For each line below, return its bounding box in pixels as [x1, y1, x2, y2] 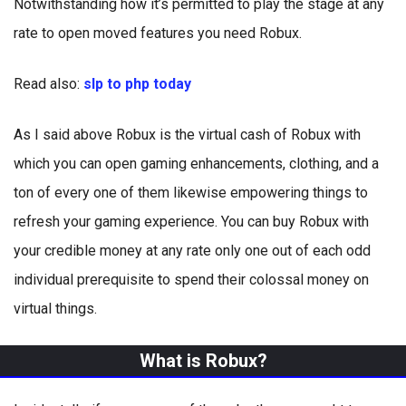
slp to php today [83, 75, 191, 92]
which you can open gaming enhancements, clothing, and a [14, 155, 379, 172]
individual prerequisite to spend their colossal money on [14, 271, 369, 288]
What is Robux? [139, 350, 267, 372]
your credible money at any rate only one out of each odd [14, 242, 371, 259]
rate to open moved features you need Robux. [14, 24, 302, 42]
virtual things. [14, 300, 97, 317]
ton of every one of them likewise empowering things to [14, 184, 368, 201]
